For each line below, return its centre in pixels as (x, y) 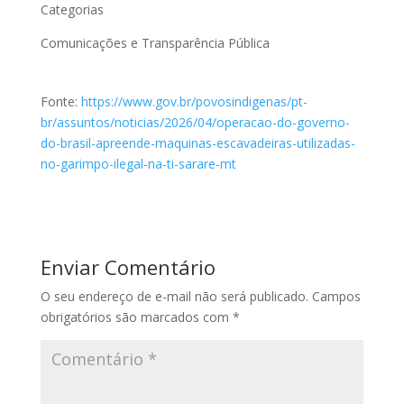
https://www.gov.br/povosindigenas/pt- (194, 102)
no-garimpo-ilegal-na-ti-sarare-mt (138, 164)
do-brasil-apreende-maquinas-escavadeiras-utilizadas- (197, 143)
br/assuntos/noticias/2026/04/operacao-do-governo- (195, 123)
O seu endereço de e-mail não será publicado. (174, 297)
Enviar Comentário (128, 267)
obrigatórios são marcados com (136, 317)
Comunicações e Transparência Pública (155, 43)
